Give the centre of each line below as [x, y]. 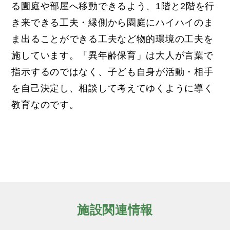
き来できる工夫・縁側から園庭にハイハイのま [112, 22]
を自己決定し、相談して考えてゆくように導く [112, 88]
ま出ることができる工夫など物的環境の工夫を [112, 39]
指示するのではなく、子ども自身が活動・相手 [112, 72]
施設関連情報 [115, 209]
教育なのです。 [45, 104]
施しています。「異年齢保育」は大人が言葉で [112, 55]
